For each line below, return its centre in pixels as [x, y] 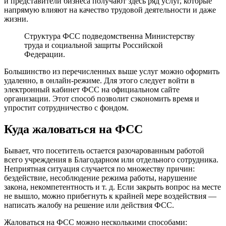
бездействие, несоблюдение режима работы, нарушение [100, 178]
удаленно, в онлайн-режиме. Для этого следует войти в [99, 81]
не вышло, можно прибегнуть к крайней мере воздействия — [110, 196]
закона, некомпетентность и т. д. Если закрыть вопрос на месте [112, 187]
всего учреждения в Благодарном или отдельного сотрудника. [111, 160]
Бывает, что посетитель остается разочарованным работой [104, 151]
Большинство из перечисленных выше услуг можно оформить [112, 72]
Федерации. [45, 54]
